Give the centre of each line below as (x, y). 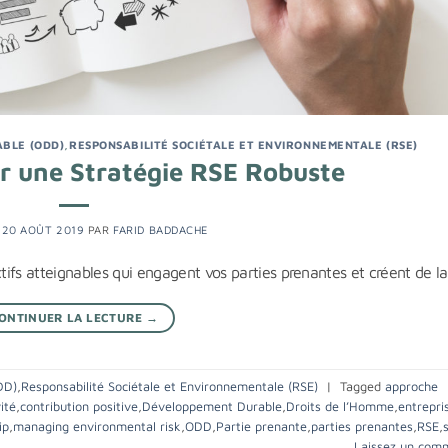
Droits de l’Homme (340, 406)
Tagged (362, 386)
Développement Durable (212, 406)
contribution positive (79, 406)
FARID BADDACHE (161, 230)
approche (411, 386)
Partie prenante (261, 426)
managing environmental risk (97, 426)
